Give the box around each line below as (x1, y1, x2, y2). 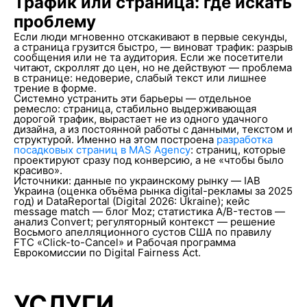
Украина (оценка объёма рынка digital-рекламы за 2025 (13, 184, 293, 197)
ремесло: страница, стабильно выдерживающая (13, 102, 256, 115)
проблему (13, 12, 96, 32)
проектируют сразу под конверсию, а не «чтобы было (13, 153, 284, 167)
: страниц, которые (190, 143, 286, 156)
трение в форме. (13, 82, 97, 95)
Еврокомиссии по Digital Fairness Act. (13, 246, 201, 259)
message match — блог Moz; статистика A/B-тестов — (13, 205, 285, 218)
